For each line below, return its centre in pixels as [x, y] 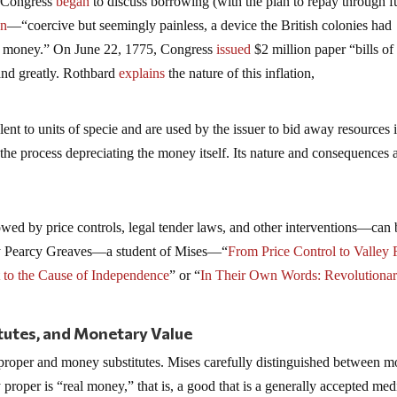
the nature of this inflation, [240, 74]
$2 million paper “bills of [323, 50]
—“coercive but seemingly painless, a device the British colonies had [200, 26]
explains [142, 74]
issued [234, 50]
